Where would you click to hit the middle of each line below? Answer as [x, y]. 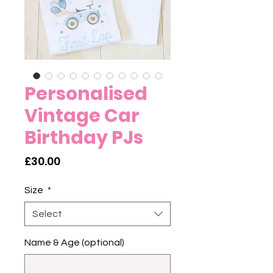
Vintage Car [82, 116]
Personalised [86, 94]
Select [47, 214]
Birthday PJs [84, 138]
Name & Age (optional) [74, 243]
